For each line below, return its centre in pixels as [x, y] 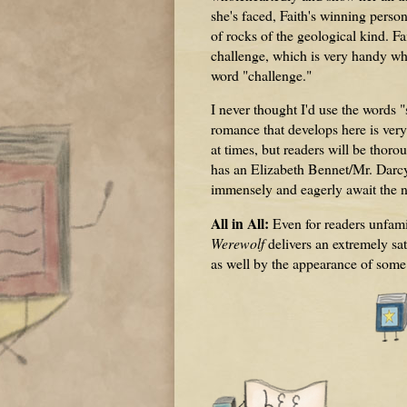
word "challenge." [261, 74]
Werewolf [238, 243]
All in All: [240, 223]
